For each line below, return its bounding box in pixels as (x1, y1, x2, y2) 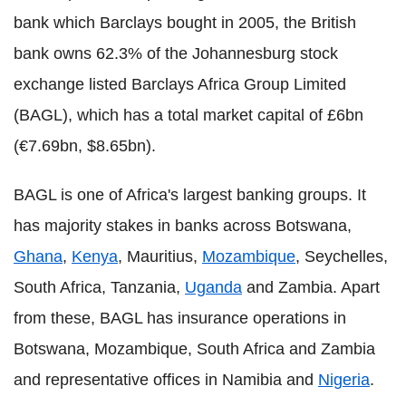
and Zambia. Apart (242, 278, 380, 297)
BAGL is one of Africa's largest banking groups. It (14, 186, 366, 205)
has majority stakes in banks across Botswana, (14, 217, 352, 236)
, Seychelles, (295, 247, 388, 266)
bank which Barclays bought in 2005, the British (14, 14, 356, 33)
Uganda (185, 278, 242, 297)
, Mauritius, (118, 247, 202, 266)
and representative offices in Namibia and (14, 371, 318, 390)
